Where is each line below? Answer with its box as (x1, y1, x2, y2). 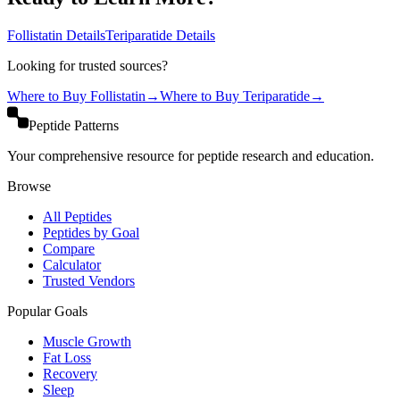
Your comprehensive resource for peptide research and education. (7, 148, 374, 164)
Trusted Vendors (43, 273, 135, 289)
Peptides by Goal (43, 225, 139, 241)
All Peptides (43, 209, 112, 225)
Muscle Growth (43, 334, 131, 350)
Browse (7, 179, 51, 195)
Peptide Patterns (29, 118, 119, 134)
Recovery (43, 366, 97, 382)
